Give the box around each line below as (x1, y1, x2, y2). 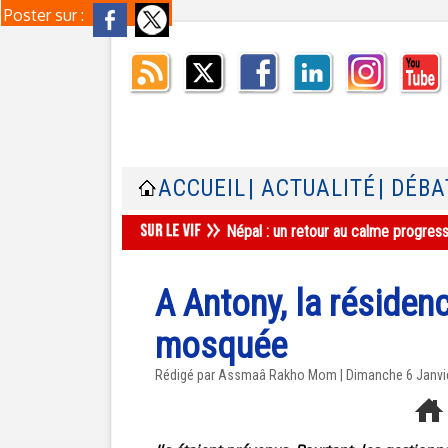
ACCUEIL (158, 175, 246, 202)
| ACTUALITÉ (248, 175, 376, 202)
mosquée (155, 325, 287, 367)
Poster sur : (4, 5, 88, 25)
